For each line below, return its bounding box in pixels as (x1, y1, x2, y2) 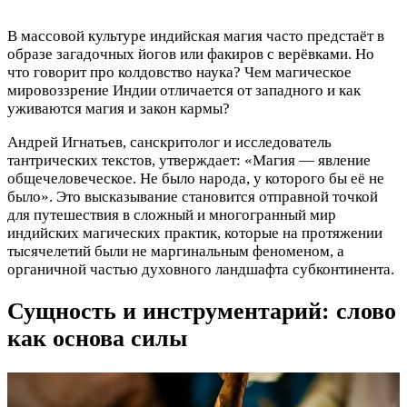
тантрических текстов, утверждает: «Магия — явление (7, 152, 371, 170)
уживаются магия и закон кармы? (7, 100, 230, 118)
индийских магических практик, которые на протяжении (7, 224, 382, 243)
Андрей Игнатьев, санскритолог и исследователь (7, 134, 332, 152)
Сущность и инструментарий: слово (7, 298, 396, 325)
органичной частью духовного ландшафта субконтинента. (7, 261, 394, 279)
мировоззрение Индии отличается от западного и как (7, 82, 361, 100)
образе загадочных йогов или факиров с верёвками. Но (7, 45, 374, 64)
